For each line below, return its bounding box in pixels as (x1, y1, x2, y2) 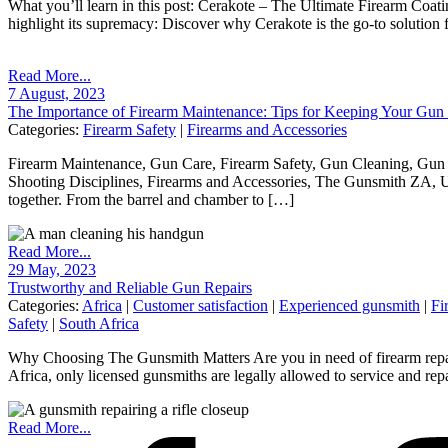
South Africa (59, 314, 139, 332)
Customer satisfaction (133, 296, 268, 314)
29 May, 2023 (8, 260, 96, 278)
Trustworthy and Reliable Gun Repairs (8, 278, 252, 296)
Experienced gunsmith (279, 296, 420, 314)
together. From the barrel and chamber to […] (8, 190, 294, 208)
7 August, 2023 (8, 84, 105, 102)
